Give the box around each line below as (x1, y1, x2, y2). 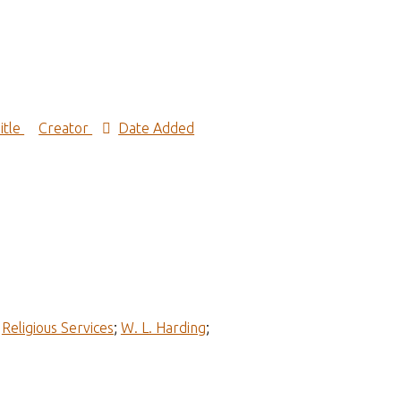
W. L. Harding (120, 320, 206, 337)
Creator (38, 120, 93, 137)
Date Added (118, 120, 195, 137)
